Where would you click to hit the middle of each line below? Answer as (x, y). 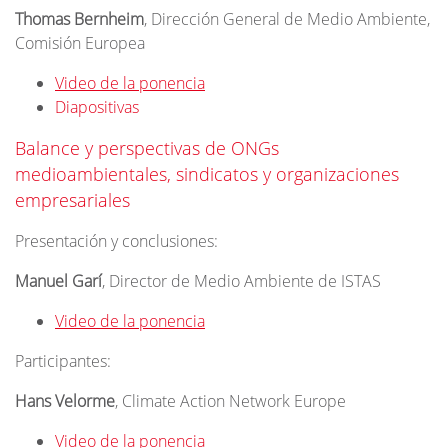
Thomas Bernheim (79, 19)
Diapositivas (97, 107)
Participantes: (63, 361)
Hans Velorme (65, 401)
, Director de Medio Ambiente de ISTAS (241, 281)
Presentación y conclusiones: (116, 241)
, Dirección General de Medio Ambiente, (287, 19)
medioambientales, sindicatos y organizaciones (207, 174)
